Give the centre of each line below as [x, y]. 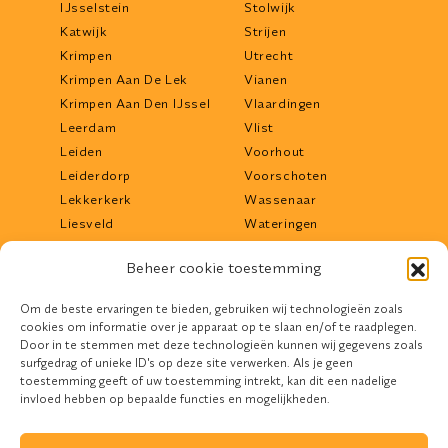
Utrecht [269, 55]
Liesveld [87, 223]
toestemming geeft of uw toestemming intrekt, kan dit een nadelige [208, 380]
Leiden [81, 151]
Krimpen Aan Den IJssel [135, 103]
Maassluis [94, 295]
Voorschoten [286, 175]
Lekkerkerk [96, 199]
